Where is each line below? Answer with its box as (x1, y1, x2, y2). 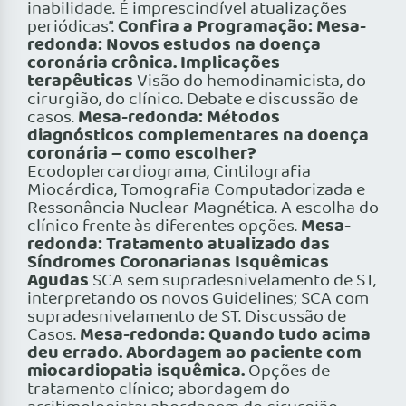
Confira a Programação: (118, 13, 316, 43)
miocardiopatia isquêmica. (27, 357, 248, 387)
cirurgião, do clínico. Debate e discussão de (27, 86, 358, 114)
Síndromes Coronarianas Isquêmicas (27, 248, 329, 278)
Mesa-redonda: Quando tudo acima (80, 321, 371, 351)
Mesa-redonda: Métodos (78, 103, 280, 133)
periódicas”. (27, 14, 118, 42)
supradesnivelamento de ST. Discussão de (27, 304, 346, 332)
